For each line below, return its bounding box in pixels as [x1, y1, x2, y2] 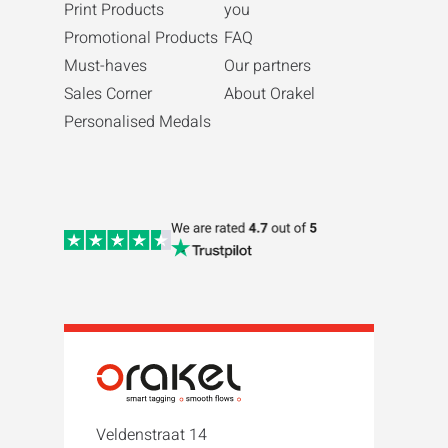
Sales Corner [64, 81, 152, 106]
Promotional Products [64, 25, 218, 50]
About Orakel [224, 81, 315, 106]
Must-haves [64, 53, 147, 78]
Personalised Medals [64, 109, 211, 134]
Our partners [224, 53, 311, 78]
